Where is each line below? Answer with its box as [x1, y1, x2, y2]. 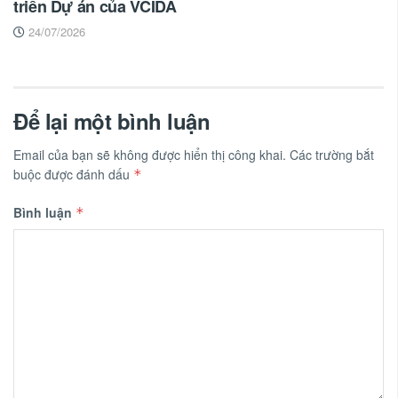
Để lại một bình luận [13, 106, 211, 137]
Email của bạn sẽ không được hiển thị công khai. [13, 146, 286, 164]
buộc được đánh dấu [13, 165, 133, 184]
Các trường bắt [290, 146, 374, 164]
